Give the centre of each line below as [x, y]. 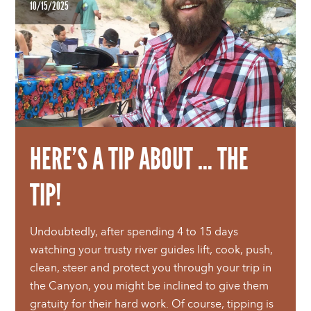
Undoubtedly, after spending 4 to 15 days [134, 232]
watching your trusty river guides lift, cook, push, [152, 250]
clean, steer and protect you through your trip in [151, 268]
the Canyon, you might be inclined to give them [150, 286]
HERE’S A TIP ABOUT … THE [140, 159]
